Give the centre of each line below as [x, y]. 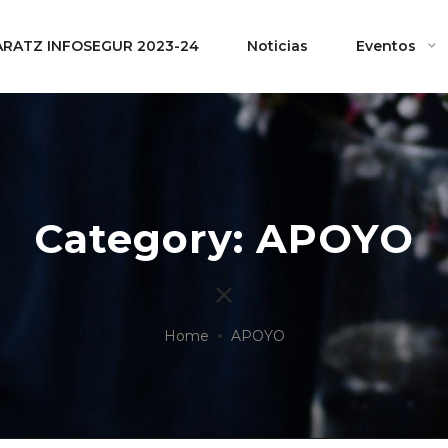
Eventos [386, 46]
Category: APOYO [224, 238]
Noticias [277, 46]
